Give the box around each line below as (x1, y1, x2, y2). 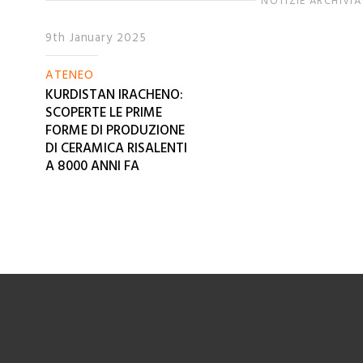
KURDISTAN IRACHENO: (45, 85, 183, 105)
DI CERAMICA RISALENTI (45, 139, 187, 158)
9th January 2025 (45, 29, 147, 47)
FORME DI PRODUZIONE (45, 121, 185, 140)
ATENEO (45, 66, 94, 83)
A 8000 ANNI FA (45, 156, 139, 176)
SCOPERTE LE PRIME (45, 103, 162, 122)
